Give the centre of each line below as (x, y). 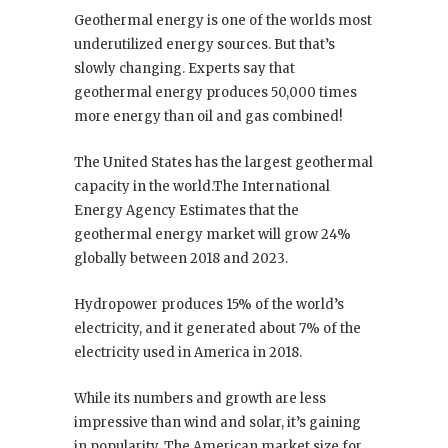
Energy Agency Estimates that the (186, 210)
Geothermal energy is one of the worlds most (223, 20)
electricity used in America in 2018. (188, 352)
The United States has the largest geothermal (223, 162)
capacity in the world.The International (202, 186)
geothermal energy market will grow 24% (212, 234)
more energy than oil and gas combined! (208, 116)
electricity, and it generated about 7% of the (217, 328)
